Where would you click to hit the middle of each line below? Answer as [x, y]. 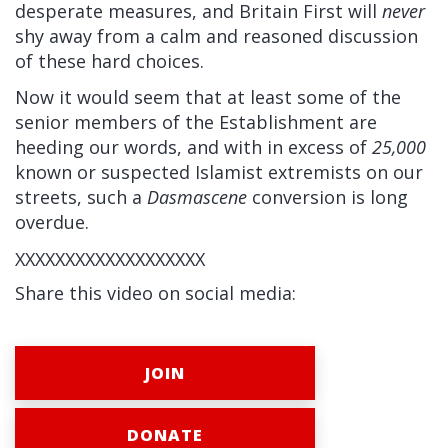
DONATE [165, 435]
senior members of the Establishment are [196, 122]
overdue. [52, 222]
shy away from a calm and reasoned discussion [216, 36]
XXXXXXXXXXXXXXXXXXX [110, 259]
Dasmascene [197, 197]
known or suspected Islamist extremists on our [219, 172]
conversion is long [327, 197]
